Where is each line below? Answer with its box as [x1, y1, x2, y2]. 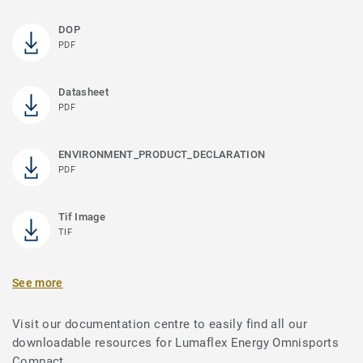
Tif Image [58, 211, 105, 224]
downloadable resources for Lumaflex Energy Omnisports [12, 335, 340, 351]
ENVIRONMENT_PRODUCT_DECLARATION [58, 148, 266, 161]
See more [12, 276, 63, 290]
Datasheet [58, 86, 109, 99]
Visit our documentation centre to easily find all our [12, 317, 308, 332]
